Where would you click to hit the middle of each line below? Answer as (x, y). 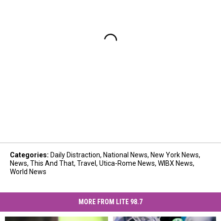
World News (28, 172)
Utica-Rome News (127, 164)
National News (125, 155)
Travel (87, 164)
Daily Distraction (75, 155)
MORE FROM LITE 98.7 (110, 202)
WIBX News (175, 164)
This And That (52, 164)
